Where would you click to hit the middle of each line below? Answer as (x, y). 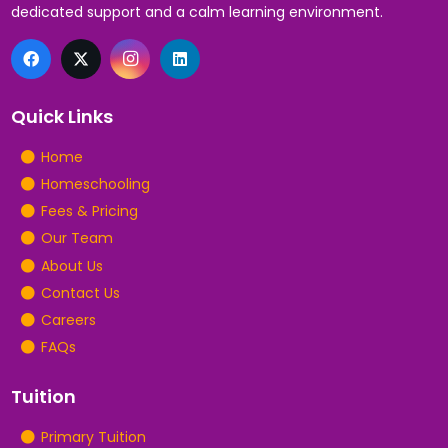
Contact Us (80, 292)
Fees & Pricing (89, 211)
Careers (68, 320)
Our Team (76, 238)
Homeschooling (95, 184)
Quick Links (62, 116)
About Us (71, 265)
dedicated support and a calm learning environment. (197, 12)
